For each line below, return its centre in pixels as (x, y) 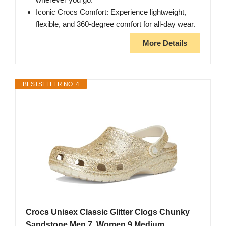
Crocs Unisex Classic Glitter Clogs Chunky (108, 212)
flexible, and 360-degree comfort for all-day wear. (116, 24)
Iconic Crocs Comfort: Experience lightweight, (111, 12)
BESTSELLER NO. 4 (51, 84)
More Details (165, 43)
